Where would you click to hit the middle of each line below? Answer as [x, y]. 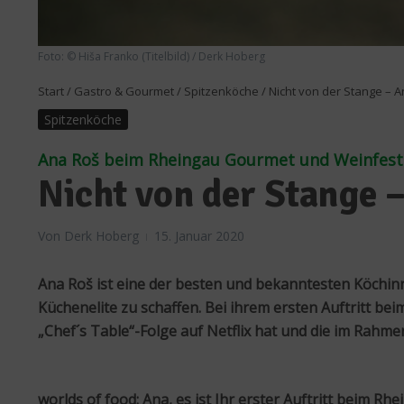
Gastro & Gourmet [124, 92]
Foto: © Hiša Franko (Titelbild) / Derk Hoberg [151, 57]
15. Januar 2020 [199, 236]
